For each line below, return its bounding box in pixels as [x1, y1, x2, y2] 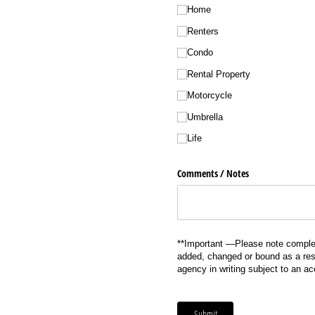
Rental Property [187, 68, 251, 79]
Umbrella [187, 111, 224, 122]
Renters [187, 25, 219, 37]
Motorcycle [187, 90, 233, 101]
